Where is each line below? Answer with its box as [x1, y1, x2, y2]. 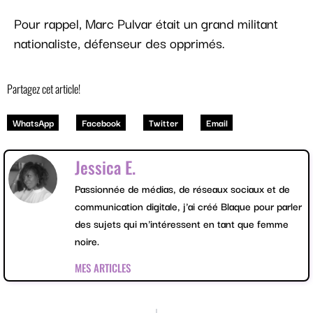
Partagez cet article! [7, 80, 80, 98]
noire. [75, 233, 99, 249]
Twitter [148, 115, 178, 130]
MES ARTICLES [75, 259, 131, 275]
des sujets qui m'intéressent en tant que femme [75, 215, 289, 232]
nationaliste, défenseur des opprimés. [14, 32, 225, 54]
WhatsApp [12, 115, 54, 130]
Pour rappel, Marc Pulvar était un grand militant [14, 13, 278, 34]
